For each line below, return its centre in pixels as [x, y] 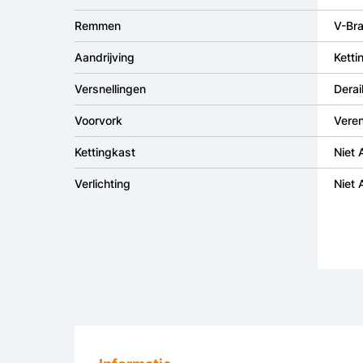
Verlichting [102, 184]
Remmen [98, 26]
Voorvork [98, 121]
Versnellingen [110, 89]
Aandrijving [105, 58]
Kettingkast [105, 152]
